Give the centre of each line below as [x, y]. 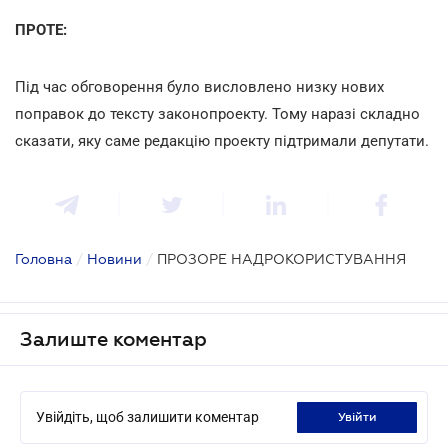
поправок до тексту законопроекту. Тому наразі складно [217, 113]
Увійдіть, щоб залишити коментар [147, 416]
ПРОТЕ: [41, 29]
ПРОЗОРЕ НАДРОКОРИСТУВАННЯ [281, 258]
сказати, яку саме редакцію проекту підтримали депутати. [222, 140]
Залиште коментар [113, 338]
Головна [43, 258]
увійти [360, 416]
